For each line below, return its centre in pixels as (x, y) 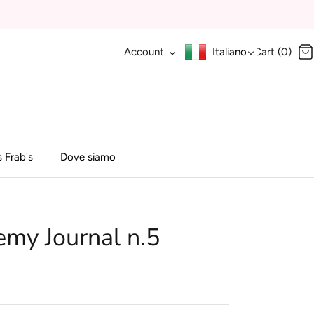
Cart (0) (273, 52)
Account (144, 52)
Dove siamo (88, 157)
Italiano (230, 52)
